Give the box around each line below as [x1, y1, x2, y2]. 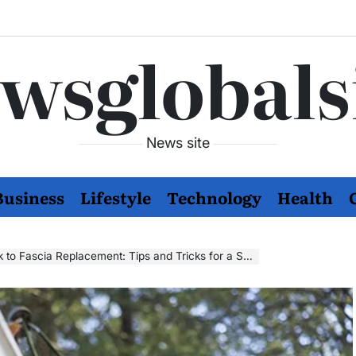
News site [142, 134, 214, 151]
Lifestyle [80, 185, 151, 209]
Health [277, 185, 333, 209]
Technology [167, 185, 261, 209]
